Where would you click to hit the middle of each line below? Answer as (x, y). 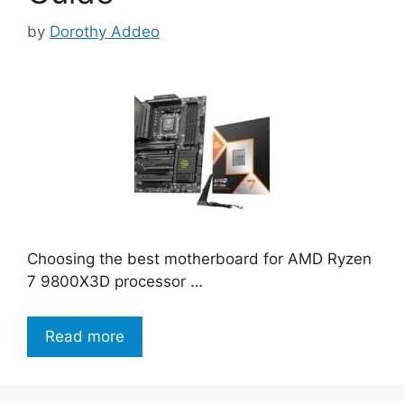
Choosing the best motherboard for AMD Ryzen (199, 259)
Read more (85, 336)
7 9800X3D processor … (115, 282)
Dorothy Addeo (105, 32)
